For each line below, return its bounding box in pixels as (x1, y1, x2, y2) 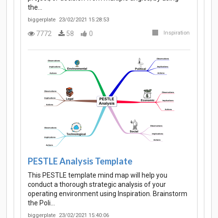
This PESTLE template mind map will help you (28, 171, 167, 180)
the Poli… (28, 199, 55, 207)
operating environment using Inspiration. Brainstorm (28, 190, 187, 198)
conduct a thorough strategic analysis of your (28, 181, 166, 189)
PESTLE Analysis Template (28, 155, 132, 166)
